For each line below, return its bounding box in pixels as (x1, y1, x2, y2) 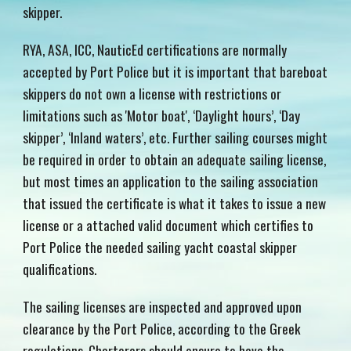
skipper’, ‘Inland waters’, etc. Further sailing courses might (23, 127, 328, 147)
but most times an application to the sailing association (23, 171, 319, 191)
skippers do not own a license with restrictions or (23, 83, 282, 103)
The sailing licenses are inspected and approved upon (23, 296, 302, 317)
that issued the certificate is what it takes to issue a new (23, 193, 327, 213)
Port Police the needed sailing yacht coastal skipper (23, 237, 298, 257)
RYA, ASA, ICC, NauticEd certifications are (23, 39, 243, 60)
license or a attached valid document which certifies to (23, 215, 314, 235)
